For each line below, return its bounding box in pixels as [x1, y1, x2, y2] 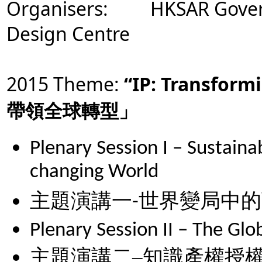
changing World [30, 162, 158, 187]
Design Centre [6, 21, 130, 46]
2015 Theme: [6, 71, 119, 96]
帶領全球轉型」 [6, 98, 137, 123]
